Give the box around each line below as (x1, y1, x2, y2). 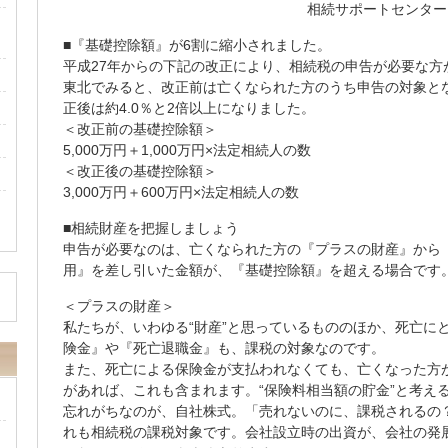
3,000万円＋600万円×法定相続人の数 (63, 184, 299, 200)
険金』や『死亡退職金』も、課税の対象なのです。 (63, 340, 385, 356)
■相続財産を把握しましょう (63, 220, 239, 236)
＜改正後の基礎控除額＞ (63, 163, 217, 179)
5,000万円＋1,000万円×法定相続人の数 (63, 142, 311, 158)
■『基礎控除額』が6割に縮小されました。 (63, 37, 331, 53)
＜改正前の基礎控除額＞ (63, 121, 217, 137)
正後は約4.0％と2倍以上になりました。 (63, 100, 315, 116)
